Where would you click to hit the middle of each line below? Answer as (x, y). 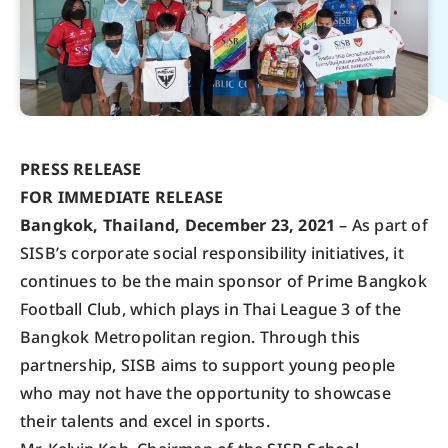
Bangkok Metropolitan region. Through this (190, 337)
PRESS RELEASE (81, 169)
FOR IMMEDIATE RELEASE (122, 197)
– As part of (381, 225)
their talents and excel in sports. (145, 421)
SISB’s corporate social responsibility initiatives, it (212, 253)
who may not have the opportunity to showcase (205, 393)
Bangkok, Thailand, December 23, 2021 (178, 225)
